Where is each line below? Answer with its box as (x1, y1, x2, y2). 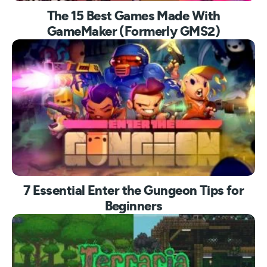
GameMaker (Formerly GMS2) (46, 25, 220, 38)
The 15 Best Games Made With (46, 10, 221, 23)
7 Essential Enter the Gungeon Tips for (23, 184, 244, 197)
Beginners (104, 200, 163, 213)
